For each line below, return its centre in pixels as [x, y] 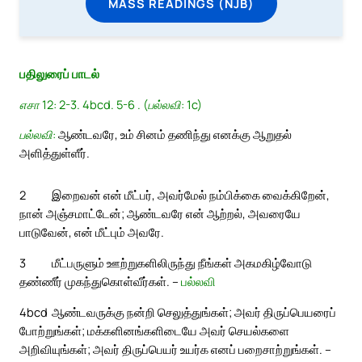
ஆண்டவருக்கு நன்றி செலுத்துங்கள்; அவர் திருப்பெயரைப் [194, 311]
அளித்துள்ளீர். [55, 153]
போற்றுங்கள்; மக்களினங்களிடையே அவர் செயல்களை [154, 330]
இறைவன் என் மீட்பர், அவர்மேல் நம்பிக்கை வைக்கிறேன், [191, 195]
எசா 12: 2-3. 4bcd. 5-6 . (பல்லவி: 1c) [111, 104]
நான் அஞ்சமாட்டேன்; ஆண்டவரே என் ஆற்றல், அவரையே [160, 214]
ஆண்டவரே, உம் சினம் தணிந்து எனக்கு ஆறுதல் [174, 135]
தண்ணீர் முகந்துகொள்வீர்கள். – [100, 282]
